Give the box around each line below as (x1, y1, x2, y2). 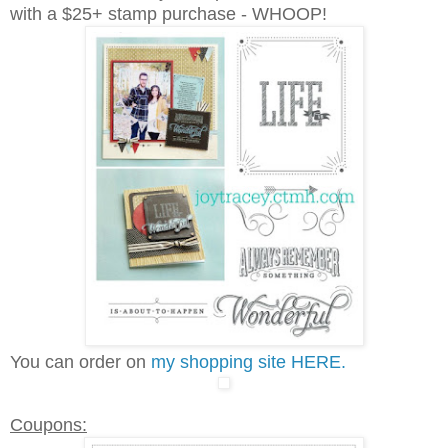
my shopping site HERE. (151, 351, 346, 372)
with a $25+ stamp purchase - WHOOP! (10, 3, 327, 24)
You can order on (10, 351, 151, 372)
